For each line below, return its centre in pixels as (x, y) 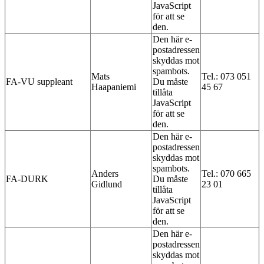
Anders (105, 173)
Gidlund (107, 184)
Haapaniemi (114, 87)
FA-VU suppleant (39, 81)
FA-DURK (27, 179)
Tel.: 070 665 (226, 173)
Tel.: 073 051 (226, 76)
